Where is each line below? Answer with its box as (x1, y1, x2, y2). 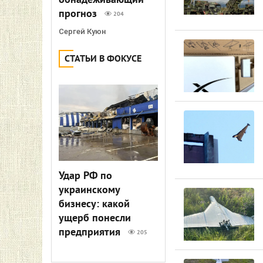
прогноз (59, 8, 100, 21)
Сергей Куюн (59, 27, 106, 36)
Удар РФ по (59, 170, 112, 183)
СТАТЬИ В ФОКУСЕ (65, 53, 141, 65)
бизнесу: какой (59, 198, 130, 211)
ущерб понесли (59, 212, 131, 225)
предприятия (59, 226, 123, 240)
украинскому (59, 184, 120, 197)
